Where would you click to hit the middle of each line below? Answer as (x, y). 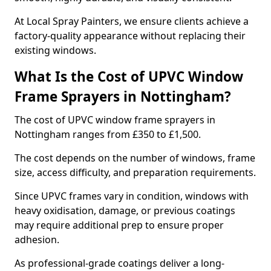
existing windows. (55, 50)
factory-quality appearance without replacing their (130, 36)
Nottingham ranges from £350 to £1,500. (108, 134)
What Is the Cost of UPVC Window (129, 77)
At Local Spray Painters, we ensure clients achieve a (132, 21)
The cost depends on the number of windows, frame (135, 158)
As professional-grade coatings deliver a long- (119, 263)
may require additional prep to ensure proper (119, 225)
